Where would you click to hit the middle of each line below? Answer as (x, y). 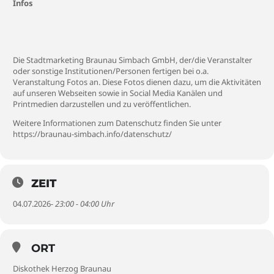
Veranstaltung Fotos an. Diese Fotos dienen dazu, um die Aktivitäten (137, 82)
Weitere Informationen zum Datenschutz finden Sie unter (117, 123)
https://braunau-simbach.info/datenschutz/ (92, 134)
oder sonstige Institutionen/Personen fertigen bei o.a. (111, 71)
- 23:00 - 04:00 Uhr (83, 204)
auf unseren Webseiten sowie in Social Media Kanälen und (118, 93)
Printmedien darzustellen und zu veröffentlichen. (102, 104)
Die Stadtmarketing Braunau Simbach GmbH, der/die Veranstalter (132, 60)
